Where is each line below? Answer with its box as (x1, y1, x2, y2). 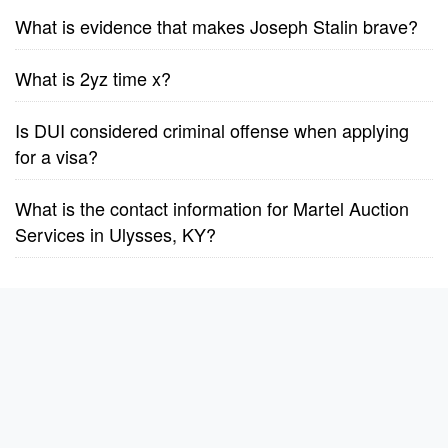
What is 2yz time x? (15, 65, 171, 91)
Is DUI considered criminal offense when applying (15, 117, 409, 143)
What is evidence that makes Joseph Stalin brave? (15, 13, 418, 39)
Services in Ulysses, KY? (15, 221, 216, 247)
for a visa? (15, 143, 98, 169)
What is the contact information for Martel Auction (15, 195, 409, 221)
